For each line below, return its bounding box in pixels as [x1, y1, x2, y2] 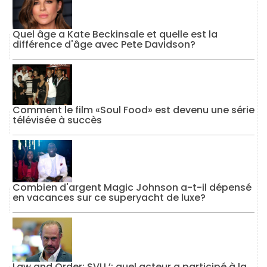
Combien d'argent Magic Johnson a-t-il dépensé [13, 181, 252, 195]
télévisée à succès [13, 113, 102, 128]
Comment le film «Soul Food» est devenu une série [13, 103, 254, 117]
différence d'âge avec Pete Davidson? [13, 38, 195, 52]
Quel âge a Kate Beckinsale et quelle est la [13, 27, 218, 42]
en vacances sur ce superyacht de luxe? [13, 191, 206, 205]
